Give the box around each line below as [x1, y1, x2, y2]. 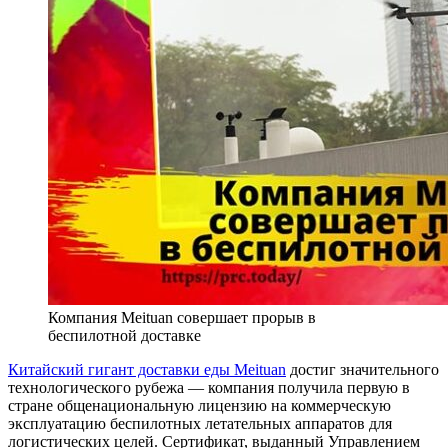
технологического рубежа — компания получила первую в [8, 378, 410, 396]
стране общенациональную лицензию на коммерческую [8, 396, 391, 414]
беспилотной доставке [48, 326, 201, 344]
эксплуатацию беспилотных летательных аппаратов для [8, 414, 392, 432]
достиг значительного [286, 360, 439, 378]
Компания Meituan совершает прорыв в [48, 308, 316, 326]
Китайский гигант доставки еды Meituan [8, 360, 286, 378]
